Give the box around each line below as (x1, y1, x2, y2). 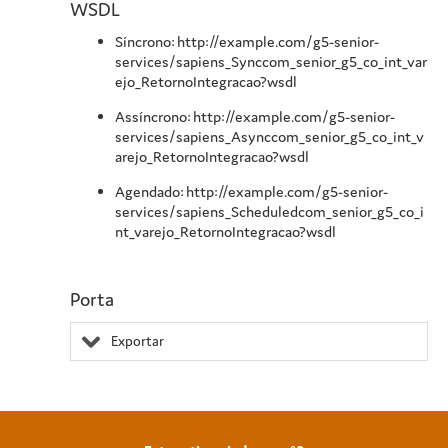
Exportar (111, 332, 164, 351)
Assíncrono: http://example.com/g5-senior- (115, 107, 395, 127)
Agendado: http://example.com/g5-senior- (115, 182, 388, 202)
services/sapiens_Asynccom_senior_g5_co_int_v (115, 127, 424, 147)
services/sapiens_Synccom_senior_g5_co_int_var (115, 52, 427, 72)
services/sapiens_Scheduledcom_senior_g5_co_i (115, 202, 424, 222)
